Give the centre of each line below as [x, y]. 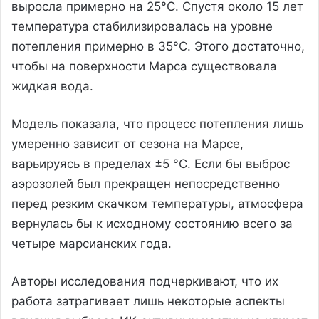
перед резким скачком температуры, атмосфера [157, 203]
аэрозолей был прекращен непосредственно [146, 183]
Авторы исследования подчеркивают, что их [145, 281]
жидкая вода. [52, 86]
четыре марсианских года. [91, 243]
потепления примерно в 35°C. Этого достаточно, [158, 46]
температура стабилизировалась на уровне [142, 26]
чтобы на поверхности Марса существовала [144, 66]
